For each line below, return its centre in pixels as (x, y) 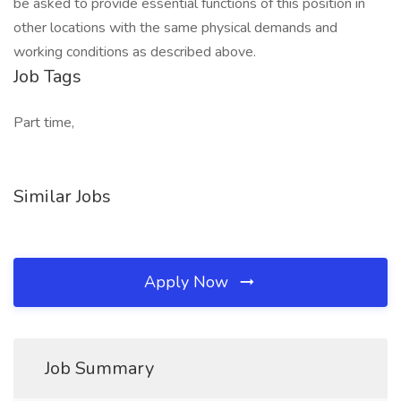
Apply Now (188, 282)
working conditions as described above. (135, 52)
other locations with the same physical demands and (175, 28)
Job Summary (99, 368)
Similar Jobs (62, 196)
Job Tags (47, 77)
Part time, (44, 123)
